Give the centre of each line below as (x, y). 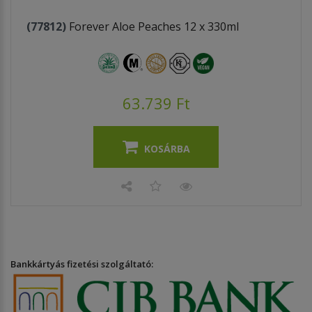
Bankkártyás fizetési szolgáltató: (82, 264)
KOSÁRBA (167, 148)
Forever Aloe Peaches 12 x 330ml (154, 26)
